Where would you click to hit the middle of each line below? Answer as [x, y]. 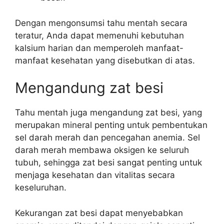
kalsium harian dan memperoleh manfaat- [99, 48]
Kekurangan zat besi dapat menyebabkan [99, 213]
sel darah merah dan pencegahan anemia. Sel [107, 137]
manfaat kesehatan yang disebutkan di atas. [105, 60]
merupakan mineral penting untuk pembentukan [111, 125]
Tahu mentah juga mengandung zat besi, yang [108, 112]
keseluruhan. [41, 187]
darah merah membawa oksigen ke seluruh [102, 150]
